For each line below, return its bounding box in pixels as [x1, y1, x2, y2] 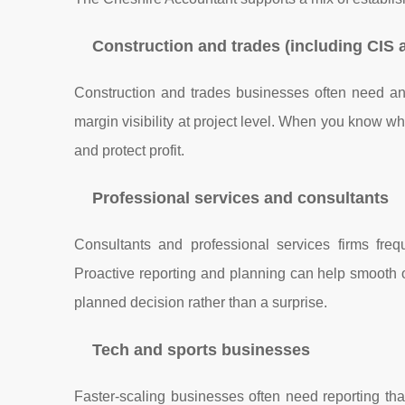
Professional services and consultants [92, 189, 389, 207]
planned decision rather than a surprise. [74, 295, 327, 310]
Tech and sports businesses [92, 341, 310, 359]
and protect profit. [74, 143, 184, 158]
